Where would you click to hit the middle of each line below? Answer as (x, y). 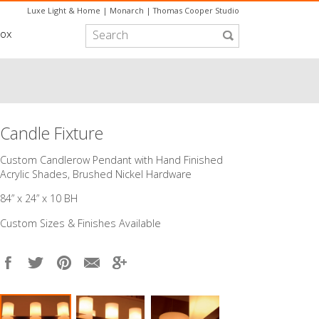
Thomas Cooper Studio (196, 11)
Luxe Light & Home (64, 11)
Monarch (127, 11)
